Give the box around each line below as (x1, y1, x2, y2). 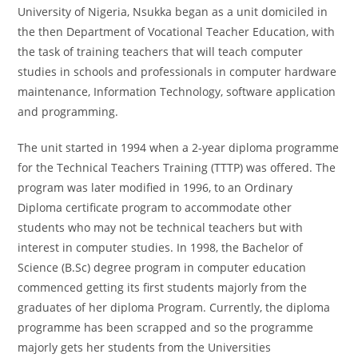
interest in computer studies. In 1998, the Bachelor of (18, 240, 304, 255)
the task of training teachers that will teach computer (18, 44, 304, 59)
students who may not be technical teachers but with (18, 220, 304, 235)
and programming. (18, 104, 119, 119)
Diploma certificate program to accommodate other (18, 200, 292, 215)
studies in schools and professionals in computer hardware (18, 64, 337, 79)
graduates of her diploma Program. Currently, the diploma (18, 300, 331, 315)
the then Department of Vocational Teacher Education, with (18, 24, 336, 39)
